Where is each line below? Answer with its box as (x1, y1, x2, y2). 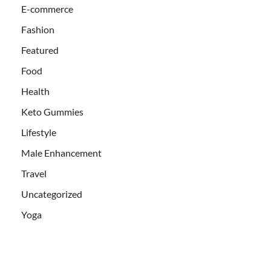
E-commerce (21, 2, 73, 15)
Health (21, 85, 50, 97)
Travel (21, 167, 47, 179)
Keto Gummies (21, 105, 83, 117)
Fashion (21, 23, 54, 35)
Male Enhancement (21, 146, 102, 158)
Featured (21, 44, 59, 56)
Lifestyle (21, 126, 56, 138)
